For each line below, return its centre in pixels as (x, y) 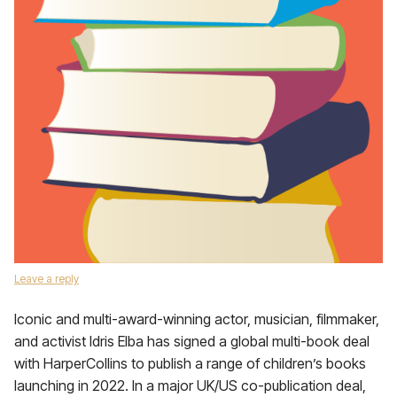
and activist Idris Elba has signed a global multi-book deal (192, 341)
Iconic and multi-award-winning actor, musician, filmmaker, (197, 319)
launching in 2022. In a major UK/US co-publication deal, (190, 385)
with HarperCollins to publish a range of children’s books (190, 363)
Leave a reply (47, 279)
